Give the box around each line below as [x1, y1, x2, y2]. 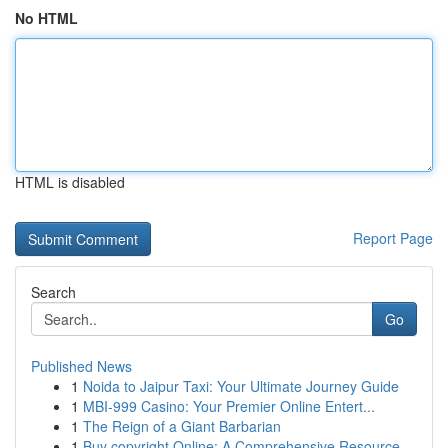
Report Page [353, 228, 433, 248]
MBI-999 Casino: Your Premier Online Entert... [83, 396, 375, 416]
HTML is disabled [15, 172, 125, 192]
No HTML [15, 8, 78, 28]
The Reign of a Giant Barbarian [83, 416, 281, 436]
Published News [31, 356, 132, 376]
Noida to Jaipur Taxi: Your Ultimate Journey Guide [83, 376, 399, 396]
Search [31, 282, 76, 302]
